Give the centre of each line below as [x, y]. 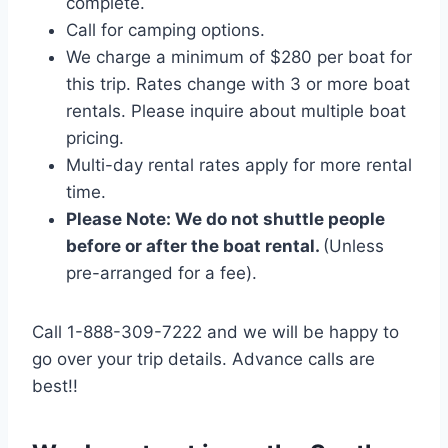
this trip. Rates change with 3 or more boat [238, 84]
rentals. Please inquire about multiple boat [236, 111]
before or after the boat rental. [194, 246]
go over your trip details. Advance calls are [203, 359]
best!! [55, 386]
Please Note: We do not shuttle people [225, 219]
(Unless [353, 246]
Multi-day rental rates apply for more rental [239, 165]
